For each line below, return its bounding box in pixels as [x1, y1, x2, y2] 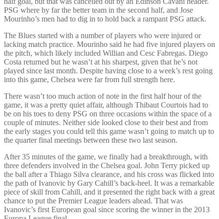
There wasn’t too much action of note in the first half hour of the [4, 91, 201, 100]
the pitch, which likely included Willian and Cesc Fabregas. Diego [4, 48, 208, 57]
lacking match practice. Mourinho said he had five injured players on [4, 40, 215, 48]
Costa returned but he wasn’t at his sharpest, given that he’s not [4, 57, 197, 66]
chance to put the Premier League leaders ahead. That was [4, 196, 183, 205]
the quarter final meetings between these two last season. [4, 135, 177, 144]
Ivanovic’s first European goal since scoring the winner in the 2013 [4, 205, 210, 214]
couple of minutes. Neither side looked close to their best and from [4, 118, 208, 127]
